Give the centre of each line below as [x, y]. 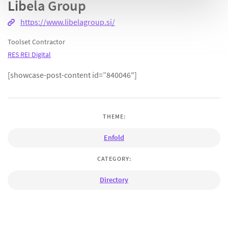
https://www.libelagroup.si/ [68, 22]
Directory [114, 179]
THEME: [114, 117]
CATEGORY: [114, 158]
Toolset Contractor [36, 42]
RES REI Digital [29, 55]
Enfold [114, 138]
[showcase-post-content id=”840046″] [72, 75]
